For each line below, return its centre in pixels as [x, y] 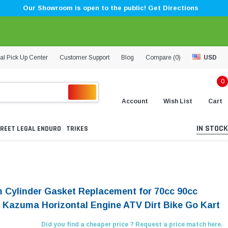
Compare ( [160, 57]
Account [135, 101]
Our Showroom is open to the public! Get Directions [110, 8]
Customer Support [84, 57]
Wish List [178, 101]
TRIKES [77, 129]
